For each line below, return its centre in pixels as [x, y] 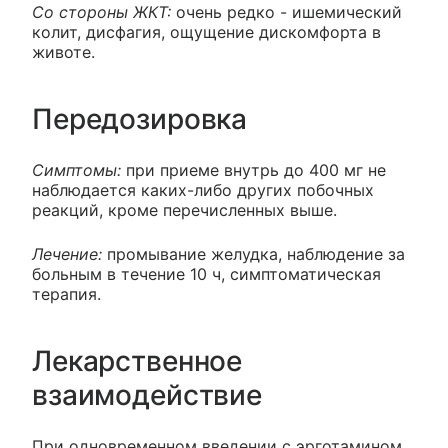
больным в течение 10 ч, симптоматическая [206, 274]
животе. [63, 52]
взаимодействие [147, 395]
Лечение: [69, 254]
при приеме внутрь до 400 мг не [256, 170]
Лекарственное [137, 361]
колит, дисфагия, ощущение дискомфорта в [206, 32]
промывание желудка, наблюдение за [256, 254]
